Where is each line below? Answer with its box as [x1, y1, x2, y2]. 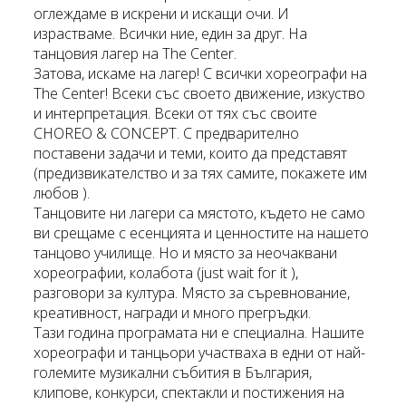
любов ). [34, 183, 91, 204]
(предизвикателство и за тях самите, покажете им [34, 163, 368, 184]
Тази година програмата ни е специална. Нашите [34, 323, 365, 343]
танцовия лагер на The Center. [34, 43, 237, 64]
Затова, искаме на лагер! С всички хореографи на [34, 63, 368, 84]
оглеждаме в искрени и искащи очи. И [34, 4, 290, 24]
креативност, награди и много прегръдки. [34, 303, 312, 324]
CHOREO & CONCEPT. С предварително [34, 123, 300, 144]
